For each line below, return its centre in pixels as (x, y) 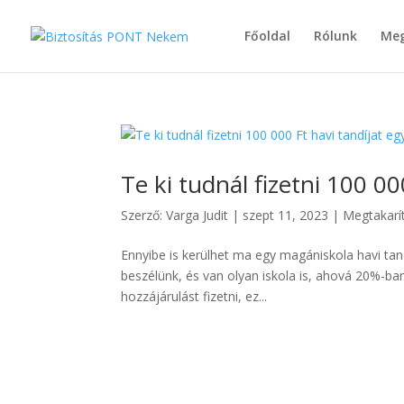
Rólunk (335, 36)
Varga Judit (197, 215)
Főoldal (267, 36)
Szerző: (144, 215)
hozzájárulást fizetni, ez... (194, 296)
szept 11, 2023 (286, 215)
